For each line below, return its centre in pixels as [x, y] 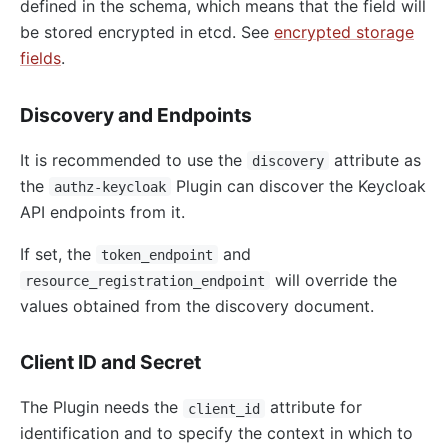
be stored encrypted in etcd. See [147, 31]
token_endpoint [156, 254]
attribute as [374, 159]
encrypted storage [344, 31]
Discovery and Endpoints [136, 114]
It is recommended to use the [133, 159]
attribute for [313, 407]
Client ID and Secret [110, 362]
